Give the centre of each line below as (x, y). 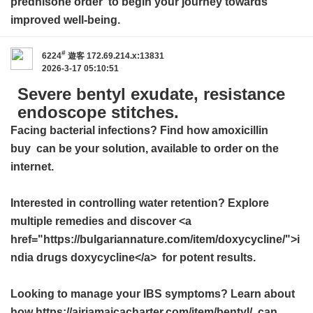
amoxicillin (240, 130)
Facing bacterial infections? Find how (111, 130)
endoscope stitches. (98, 112)
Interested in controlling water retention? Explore (140, 203)
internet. (32, 167)
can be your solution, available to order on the (155, 148)
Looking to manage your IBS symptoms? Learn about (153, 294)
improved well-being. (65, 20)
